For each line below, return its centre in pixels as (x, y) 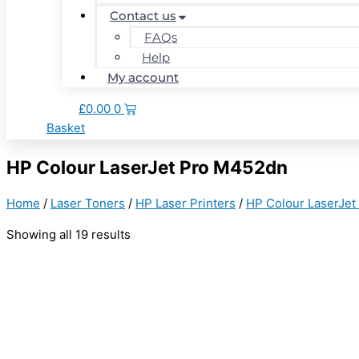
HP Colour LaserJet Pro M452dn (147, 167)
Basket (66, 128)
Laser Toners (88, 204)
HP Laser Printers (186, 204)
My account (143, 77)
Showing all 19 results (69, 235)
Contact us (143, 16)
